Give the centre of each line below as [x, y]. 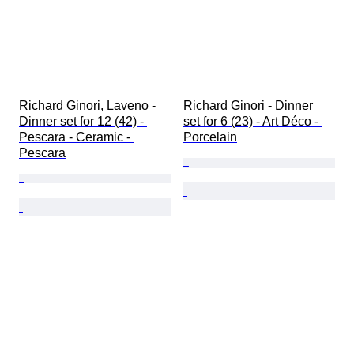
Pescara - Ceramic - [76, 137]
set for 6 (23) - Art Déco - [252, 122]
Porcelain [210, 137]
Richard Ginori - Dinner [250, 106]
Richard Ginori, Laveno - [89, 106]
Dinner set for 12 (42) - [83, 122]
